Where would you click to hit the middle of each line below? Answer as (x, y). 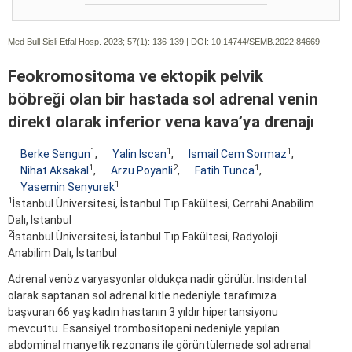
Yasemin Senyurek (68, 187)
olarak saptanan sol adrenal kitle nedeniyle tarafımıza (142, 296)
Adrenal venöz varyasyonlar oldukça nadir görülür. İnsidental (157, 279)
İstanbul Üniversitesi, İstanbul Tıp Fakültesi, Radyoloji (145, 237)
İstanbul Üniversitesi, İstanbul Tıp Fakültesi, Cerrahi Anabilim (163, 204)
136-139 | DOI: (181, 41)
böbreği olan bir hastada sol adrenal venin (163, 99)
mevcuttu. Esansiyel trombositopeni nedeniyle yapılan (144, 329)
